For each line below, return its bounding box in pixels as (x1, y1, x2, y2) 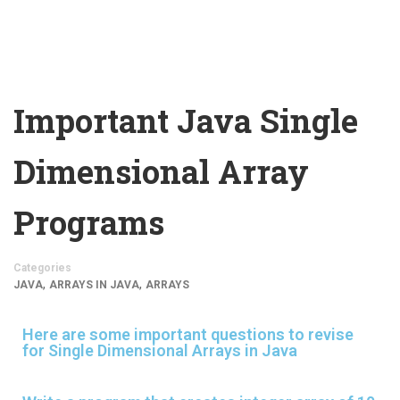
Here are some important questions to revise (22, 325, 354, 345)
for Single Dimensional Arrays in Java (22, 341, 297, 361)
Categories (13, 262, 71, 275)
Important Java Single (13, 99, 358, 143)
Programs (13, 201, 164, 245)
